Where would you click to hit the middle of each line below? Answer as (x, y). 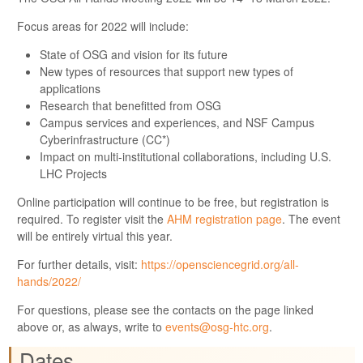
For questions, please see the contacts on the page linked (165, 309)
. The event (311, 218)
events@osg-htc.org (217, 326)
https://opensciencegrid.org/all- (220, 264)
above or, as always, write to (91, 326)
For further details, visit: (79, 264)
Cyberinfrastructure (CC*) (105, 139)
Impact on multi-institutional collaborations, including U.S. (186, 156)
